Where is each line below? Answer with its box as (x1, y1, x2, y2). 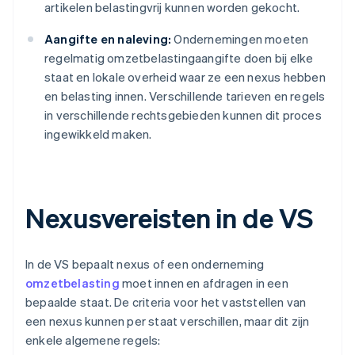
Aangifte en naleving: (44, 31, 172, 48)
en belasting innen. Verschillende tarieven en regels (44, 88, 326, 105)
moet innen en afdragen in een (119, 275, 288, 292)
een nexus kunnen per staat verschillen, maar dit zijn (25, 313, 310, 330)
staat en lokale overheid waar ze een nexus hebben (44, 69, 326, 86)
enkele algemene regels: (25, 332, 161, 349)
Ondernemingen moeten (171, 31, 309, 48)
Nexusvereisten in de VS (25, 200, 313, 235)
